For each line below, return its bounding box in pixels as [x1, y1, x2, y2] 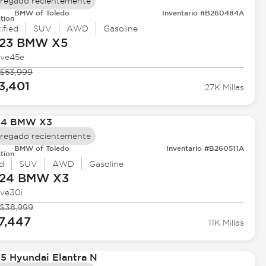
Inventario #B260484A [162, 8, 245, 17]
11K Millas [208, 218, 245, 228]
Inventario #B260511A [166, 144, 245, 153]
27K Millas [205, 83, 245, 93]
